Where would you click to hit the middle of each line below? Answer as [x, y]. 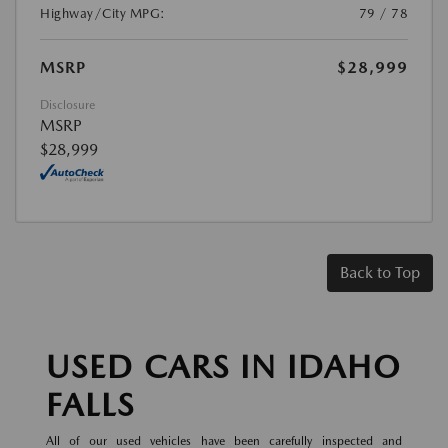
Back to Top [380, 273]
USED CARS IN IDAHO [224, 367]
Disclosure [67, 105]
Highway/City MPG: [103, 14]
